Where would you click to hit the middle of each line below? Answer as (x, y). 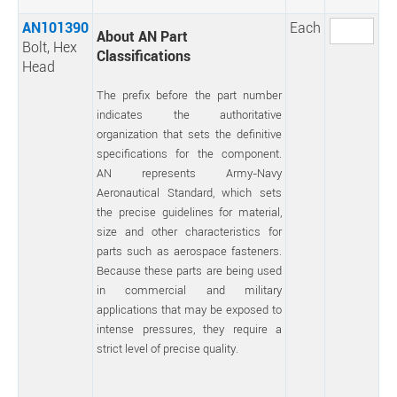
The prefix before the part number (189, 95)
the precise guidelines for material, (189, 212)
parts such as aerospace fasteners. (189, 251)
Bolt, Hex (50, 47)
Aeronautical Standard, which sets (189, 192)
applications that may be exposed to (189, 309)
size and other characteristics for (189, 231)
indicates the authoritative (189, 114)
